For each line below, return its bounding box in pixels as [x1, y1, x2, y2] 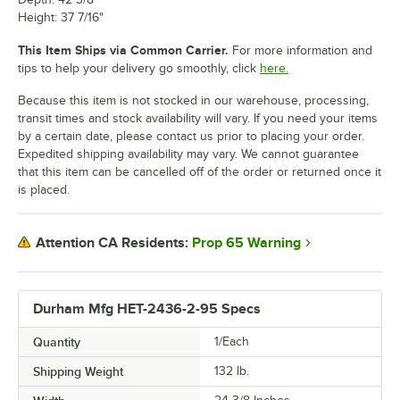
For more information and [229, 43, 372, 57]
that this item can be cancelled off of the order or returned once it [18, 164, 381, 179]
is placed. [18, 182, 70, 196]
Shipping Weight [33, 363, 123, 379]
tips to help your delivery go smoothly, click [18, 61, 256, 75]
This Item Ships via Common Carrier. [18, 42, 229, 57]
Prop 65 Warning [192, 234, 301, 251]
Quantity [33, 334, 80, 349]
